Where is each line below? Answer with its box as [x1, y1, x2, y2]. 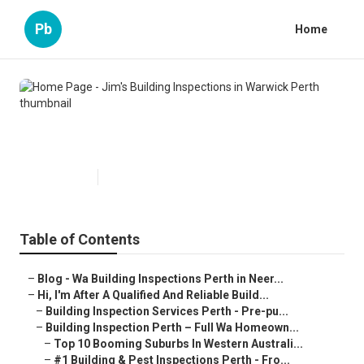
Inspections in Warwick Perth [32, 132, 291, 155]
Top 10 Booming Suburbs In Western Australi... [54, 337, 303, 351]
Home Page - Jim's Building [32, 106, 272, 129]
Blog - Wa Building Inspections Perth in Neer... [37, 272, 284, 286]
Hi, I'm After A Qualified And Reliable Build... [37, 288, 269, 302]
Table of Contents [19, 231, 140, 249]
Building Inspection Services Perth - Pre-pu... [45, 305, 288, 318]
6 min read [106, 171, 154, 184]
